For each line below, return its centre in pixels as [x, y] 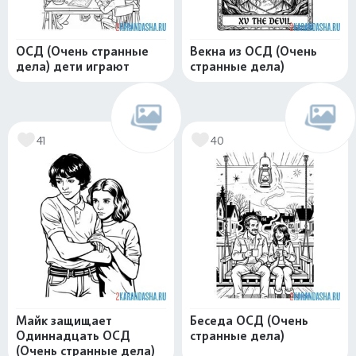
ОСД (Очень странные [82, 51]
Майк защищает [64, 321]
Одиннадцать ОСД [73, 336]
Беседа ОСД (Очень [249, 321]
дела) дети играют [73, 66]
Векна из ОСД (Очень [253, 51]
